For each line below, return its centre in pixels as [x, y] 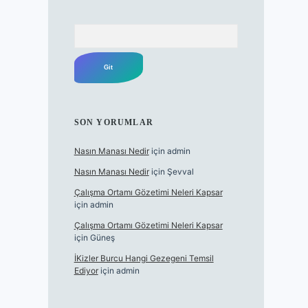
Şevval [180, 172]
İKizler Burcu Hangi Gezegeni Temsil [144, 258]
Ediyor [86, 271]
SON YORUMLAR [114, 123]
